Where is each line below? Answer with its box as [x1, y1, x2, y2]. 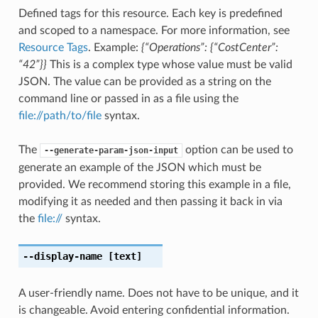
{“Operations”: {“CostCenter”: [141, 41, 278, 53]
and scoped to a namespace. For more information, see [18, 24, 290, 36]
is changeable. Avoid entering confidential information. [18, 304, 290, 316]
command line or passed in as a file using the [18, 92, 238, 104]
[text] [102, 250, 142, 262]
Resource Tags [18, 41, 88, 53]
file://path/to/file [18, 109, 102, 121]
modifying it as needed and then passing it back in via [18, 195, 283, 207]
